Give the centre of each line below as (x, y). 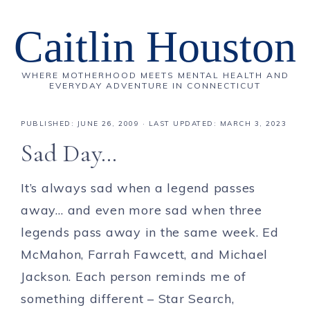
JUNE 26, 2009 (108, 124)
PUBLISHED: (49, 124)
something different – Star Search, (128, 299)
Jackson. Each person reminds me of (134, 276)
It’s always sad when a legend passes (138, 188)
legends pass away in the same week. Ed (150, 232)
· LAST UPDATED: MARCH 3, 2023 (213, 124)
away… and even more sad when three (142, 210)
